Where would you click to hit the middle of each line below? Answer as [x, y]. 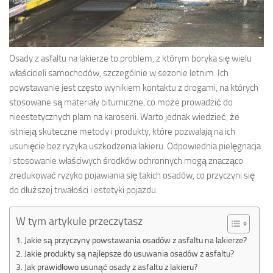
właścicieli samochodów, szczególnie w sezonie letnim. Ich [119, 73]
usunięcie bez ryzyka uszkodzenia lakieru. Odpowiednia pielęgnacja [135, 146]
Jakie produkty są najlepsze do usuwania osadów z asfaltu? [129, 253]
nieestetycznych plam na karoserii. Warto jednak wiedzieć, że [124, 117]
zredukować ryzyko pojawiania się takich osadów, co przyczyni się [132, 175]
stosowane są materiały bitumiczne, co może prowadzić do [121, 102]
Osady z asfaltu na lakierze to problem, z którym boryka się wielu [130, 58]
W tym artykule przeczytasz [79, 221]
